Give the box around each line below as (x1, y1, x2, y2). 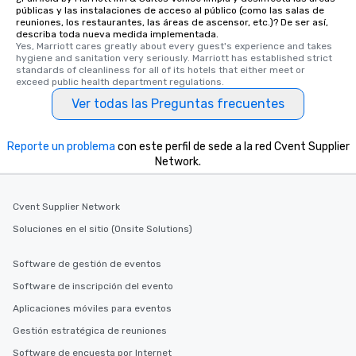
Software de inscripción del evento (13, 281, 173, 292)
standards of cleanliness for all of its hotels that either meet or (16, 64, 305, 75)
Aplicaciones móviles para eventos (13, 303, 172, 314)
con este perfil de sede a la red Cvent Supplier (114, 140, 350, 153)
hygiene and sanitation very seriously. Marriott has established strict (16, 52, 332, 64)
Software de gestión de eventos (13, 258, 161, 269)
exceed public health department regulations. (16, 76, 226, 87)
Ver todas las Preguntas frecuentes (72, 96, 284, 111)
